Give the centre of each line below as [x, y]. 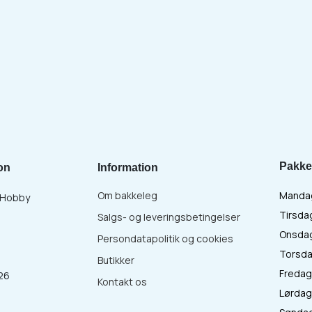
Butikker [116, 260]
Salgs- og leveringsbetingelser [169, 217]
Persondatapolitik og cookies [165, 239]
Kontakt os [122, 282]
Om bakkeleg [127, 195]
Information [128, 167]
